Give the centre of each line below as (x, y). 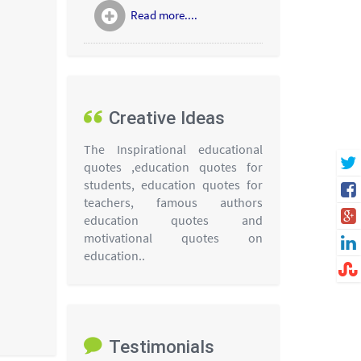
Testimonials (159, 346)
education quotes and (173, 220)
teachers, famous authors (173, 202)
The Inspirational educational (173, 149)
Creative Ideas (166, 118)
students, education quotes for (173, 184)
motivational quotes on (173, 237)
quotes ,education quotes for (173, 166)
